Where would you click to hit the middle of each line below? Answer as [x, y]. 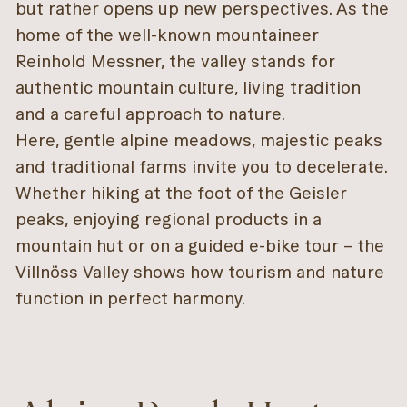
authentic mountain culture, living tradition [189, 87]
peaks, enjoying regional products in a [169, 219]
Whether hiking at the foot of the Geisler [182, 193]
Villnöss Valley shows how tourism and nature [200, 272]
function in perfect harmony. [133, 298]
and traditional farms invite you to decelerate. [202, 166]
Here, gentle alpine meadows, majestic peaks [199, 140]
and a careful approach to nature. [151, 114]
